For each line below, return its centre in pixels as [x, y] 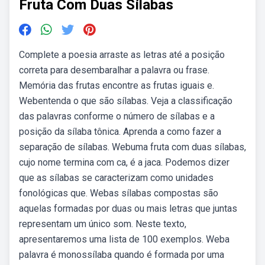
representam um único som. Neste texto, [103, 224]
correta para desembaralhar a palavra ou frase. [114, 70]
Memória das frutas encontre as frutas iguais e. [117, 85]
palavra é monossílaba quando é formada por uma [122, 255]
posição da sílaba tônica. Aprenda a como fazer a [120, 132]
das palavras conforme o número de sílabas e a [117, 116]
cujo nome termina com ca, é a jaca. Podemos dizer [124, 162]
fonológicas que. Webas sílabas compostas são [119, 193]
